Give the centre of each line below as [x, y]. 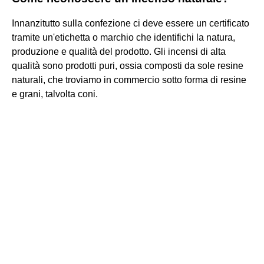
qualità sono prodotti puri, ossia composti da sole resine [128, 65]
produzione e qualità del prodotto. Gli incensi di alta [119, 51]
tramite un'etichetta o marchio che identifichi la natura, [123, 37]
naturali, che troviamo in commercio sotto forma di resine [129, 80]
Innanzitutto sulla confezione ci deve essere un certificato [131, 23]
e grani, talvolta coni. [55, 94]
